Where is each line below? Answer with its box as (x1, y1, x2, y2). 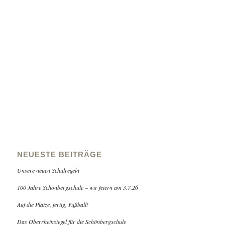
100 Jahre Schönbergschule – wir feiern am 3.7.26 (17, 183, 138, 191)
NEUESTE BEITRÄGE (17, 150, 102, 159)
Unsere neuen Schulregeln (17, 166, 79, 174)
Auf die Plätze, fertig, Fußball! (17, 200, 88, 208)
